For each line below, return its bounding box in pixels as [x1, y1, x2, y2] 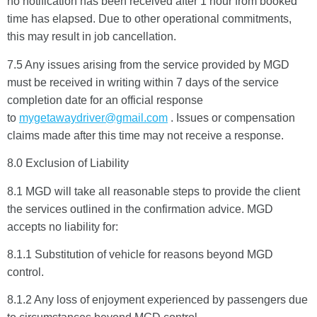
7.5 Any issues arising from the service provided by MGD [7, 58, 289, 71]
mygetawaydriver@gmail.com [19, 111, 168, 124]
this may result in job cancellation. [7, 30, 176, 43]
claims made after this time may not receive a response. [7, 129, 284, 142]
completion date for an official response [7, 93, 203, 106]
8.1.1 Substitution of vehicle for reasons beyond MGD [7, 248, 273, 260]
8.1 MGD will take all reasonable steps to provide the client [7, 185, 300, 197]
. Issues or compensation [168, 111, 295, 124]
